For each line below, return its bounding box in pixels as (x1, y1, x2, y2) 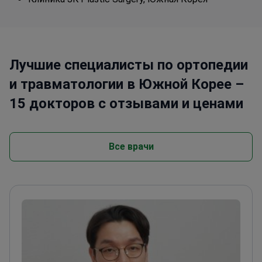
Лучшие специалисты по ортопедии (9, 57, 248, 74)
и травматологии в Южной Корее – (9, 76, 244, 93)
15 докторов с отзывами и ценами (9, 95, 243, 112)
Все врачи (108, 141, 154, 153)
